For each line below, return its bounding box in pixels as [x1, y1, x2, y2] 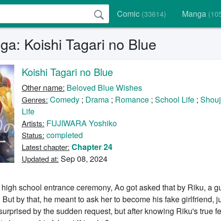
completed [46, 129, 83, 141]
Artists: [21, 118, 44, 128]
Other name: [21, 82, 65, 93]
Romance [114, 94, 149, 105]
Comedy [49, 94, 79, 105]
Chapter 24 [71, 141, 112, 152]
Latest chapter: [21, 142, 70, 152]
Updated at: [21, 153, 59, 164]
